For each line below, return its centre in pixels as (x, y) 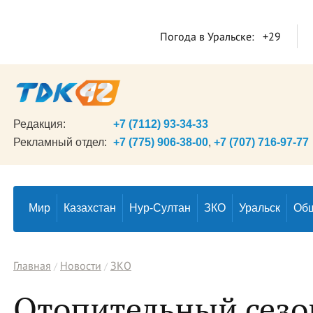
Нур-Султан (160, 208)
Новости (81, 265)
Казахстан (90, 208)
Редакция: (39, 124)
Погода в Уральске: (207, 36)
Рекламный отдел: (60, 142)
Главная (32, 265)
